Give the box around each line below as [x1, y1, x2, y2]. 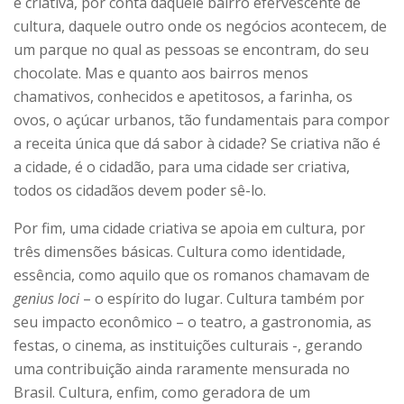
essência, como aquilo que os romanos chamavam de [14, 265, 370, 286]
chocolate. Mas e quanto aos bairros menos [14, 63, 308, 84]
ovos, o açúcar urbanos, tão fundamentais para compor [14, 110, 390, 131]
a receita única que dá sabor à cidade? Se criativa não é [14, 133, 381, 154]
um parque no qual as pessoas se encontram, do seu [14, 40, 369, 60]
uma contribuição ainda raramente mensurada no [14, 359, 350, 380]
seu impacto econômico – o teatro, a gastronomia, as [14, 312, 372, 333]
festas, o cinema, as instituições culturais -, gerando [14, 335, 363, 356]
